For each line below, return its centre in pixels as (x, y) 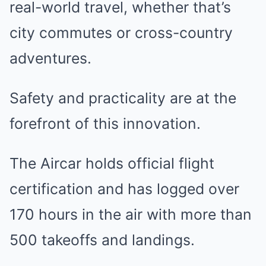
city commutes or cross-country (121, 33)
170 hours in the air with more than (131, 214)
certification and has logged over (124, 189)
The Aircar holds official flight (112, 163)
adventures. (50, 58)
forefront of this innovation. (105, 123)
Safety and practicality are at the (123, 98)
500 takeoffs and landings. (102, 240)
